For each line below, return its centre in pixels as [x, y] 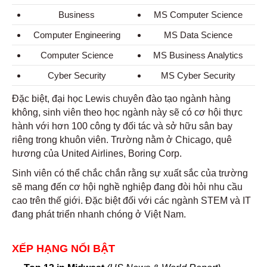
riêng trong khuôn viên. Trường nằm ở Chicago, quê [122, 140]
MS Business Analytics [198, 55]
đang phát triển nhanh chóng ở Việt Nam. [100, 214]
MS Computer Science [198, 15]
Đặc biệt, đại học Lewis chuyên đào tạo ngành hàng [121, 99]
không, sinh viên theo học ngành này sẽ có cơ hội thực [127, 112]
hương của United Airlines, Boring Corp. [97, 153]
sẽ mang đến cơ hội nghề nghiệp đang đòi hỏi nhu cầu [127, 187]
